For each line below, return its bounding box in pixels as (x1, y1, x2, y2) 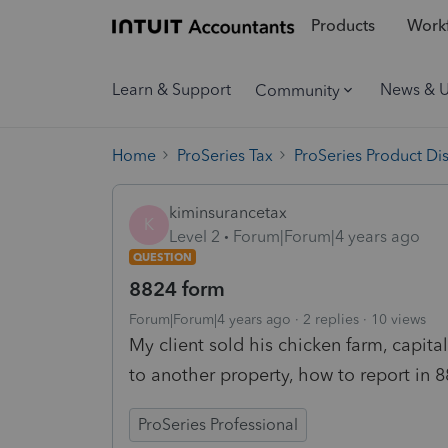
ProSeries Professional (138, 414, 298, 434)
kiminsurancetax (169, 202, 287, 222)
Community (255, 80, 340, 100)
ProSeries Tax (177, 145, 273, 165)
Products (310, 16, 375, 36)
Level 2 (169, 226, 220, 246)
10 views (371, 310, 426, 328)
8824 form (129, 276, 225, 301)
